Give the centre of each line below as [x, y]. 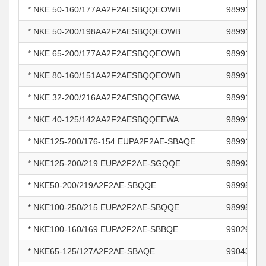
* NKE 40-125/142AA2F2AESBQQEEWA [103, 119]
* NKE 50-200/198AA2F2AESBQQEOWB [104, 31]
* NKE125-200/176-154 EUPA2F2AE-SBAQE [112, 141]
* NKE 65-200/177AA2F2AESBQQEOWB [104, 53]
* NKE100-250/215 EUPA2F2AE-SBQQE [104, 207]
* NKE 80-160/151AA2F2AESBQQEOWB [104, 75]
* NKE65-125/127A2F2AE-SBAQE [91, 251]
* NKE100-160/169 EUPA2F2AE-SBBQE [103, 229]
